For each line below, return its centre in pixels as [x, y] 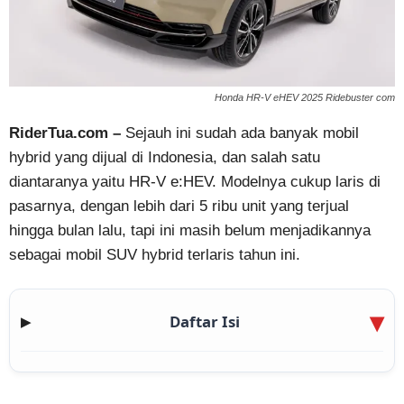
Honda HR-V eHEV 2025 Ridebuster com [305, 97]
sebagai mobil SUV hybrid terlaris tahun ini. [155, 254]
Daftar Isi [205, 321]
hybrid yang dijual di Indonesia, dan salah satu [165, 157]
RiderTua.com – [65, 133]
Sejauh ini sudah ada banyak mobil [240, 133]
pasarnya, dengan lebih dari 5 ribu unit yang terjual [179, 206]
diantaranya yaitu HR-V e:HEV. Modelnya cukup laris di [195, 181]
